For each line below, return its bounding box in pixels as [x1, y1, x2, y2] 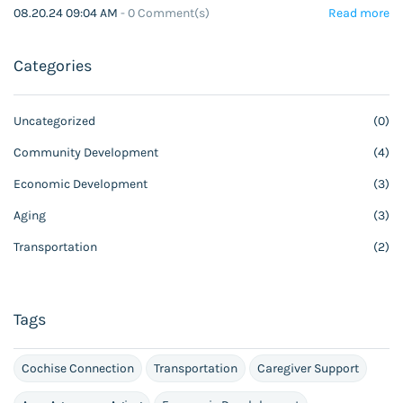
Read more [328, 5, 390, 22]
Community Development [13, 145, 158, 161]
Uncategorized [13, 113, 95, 130]
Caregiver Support [257, 361, 359, 377]
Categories [13, 56, 92, 76]
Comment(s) [135, 5, 210, 22]
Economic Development [13, 176, 148, 193]
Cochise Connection [22, 361, 134, 377]
